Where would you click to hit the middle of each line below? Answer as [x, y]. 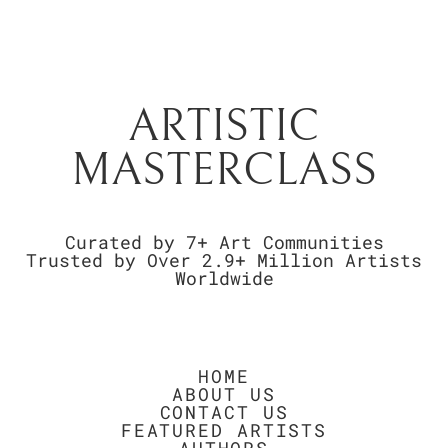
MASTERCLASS [224, 170]
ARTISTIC [224, 126]
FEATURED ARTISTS [224, 430]
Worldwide [224, 278]
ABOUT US [224, 394]
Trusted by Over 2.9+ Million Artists [224, 260]
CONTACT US [224, 412]
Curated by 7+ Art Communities [224, 242]
